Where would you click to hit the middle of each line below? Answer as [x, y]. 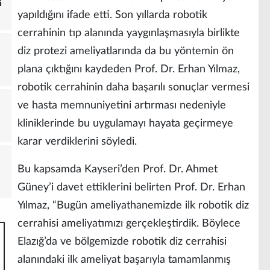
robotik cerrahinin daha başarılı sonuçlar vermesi [133, 88]
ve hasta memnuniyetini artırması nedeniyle [122, 106]
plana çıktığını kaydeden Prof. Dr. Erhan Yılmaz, [129, 70]
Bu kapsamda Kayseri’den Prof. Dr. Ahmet [118, 170]
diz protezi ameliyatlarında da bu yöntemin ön [126, 52]
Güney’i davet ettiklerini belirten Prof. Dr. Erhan [131, 188]
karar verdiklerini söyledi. [77, 142]
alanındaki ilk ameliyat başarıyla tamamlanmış [124, 260]
